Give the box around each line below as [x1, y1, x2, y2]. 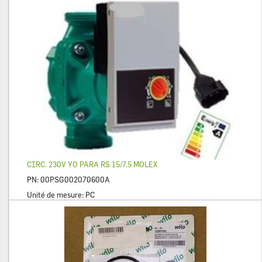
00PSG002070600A [40, 175, 110, 185]
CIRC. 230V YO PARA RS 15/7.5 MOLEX [27, 160, 157, 170]
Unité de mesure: [27, 190, 85, 200]
